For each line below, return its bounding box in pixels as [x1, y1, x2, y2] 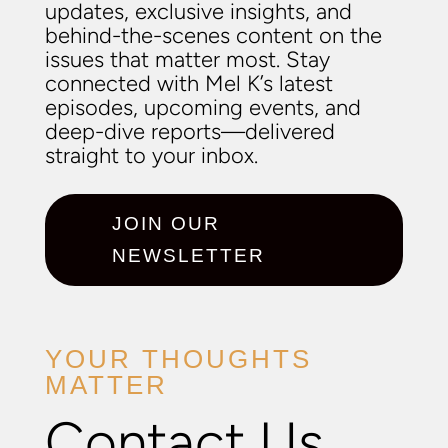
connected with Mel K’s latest [44, 70, 333, 98]
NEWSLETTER [111, 245, 265, 267]
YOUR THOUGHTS [44, 344, 312, 375]
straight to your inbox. [44, 142, 258, 170]
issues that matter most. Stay [44, 46, 330, 74]
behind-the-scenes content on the [44, 22, 382, 50]
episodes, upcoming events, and [44, 94, 361, 122]
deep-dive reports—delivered [44, 118, 335, 146]
